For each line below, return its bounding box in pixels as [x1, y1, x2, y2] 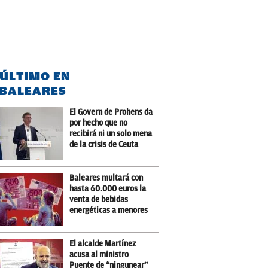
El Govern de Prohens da [69, 108, 153, 117]
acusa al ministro [69, 250, 129, 259]
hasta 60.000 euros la [69, 184, 147, 193]
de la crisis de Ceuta [69, 140, 139, 149]
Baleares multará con [69, 173, 144, 182]
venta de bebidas [69, 195, 129, 204]
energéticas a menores [69, 206, 148, 215]
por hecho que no [69, 118, 128, 127]
